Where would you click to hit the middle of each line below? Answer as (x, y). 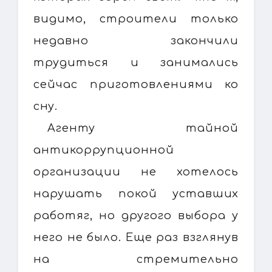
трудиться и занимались (136, 62)
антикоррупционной (104, 150)
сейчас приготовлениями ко (136, 84)
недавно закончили (136, 40)
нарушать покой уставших (136, 193)
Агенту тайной (143, 128)
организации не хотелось (136, 172)
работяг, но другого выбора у (136, 215)
